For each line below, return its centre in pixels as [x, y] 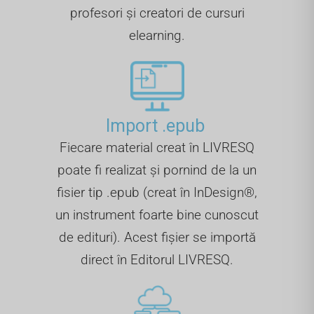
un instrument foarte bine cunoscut [157, 214]
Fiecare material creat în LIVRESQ [157, 147]
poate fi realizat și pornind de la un [157, 170]
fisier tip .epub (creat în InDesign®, [157, 192]
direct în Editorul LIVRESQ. [157, 259]
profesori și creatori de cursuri [157, 13]
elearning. [157, 36]
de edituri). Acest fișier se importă [157, 237]
